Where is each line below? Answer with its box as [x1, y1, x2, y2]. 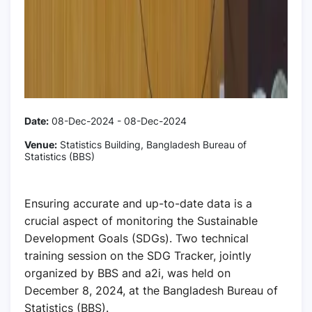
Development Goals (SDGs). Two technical [24, 231, 249, 245]
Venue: [24, 138, 57, 150]
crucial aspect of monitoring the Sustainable [24, 213, 258, 228]
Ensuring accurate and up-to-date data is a [24, 196, 252, 210]
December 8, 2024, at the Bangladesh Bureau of [24, 283, 278, 297]
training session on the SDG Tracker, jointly [24, 248, 251, 263]
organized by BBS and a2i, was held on [24, 265, 231, 280]
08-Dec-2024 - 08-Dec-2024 [49, 114, 187, 127]
